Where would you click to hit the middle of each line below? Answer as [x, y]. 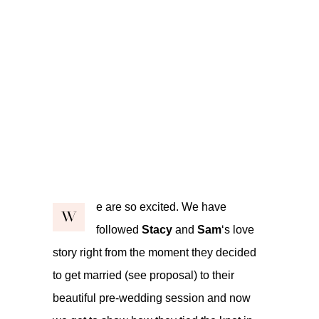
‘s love [238, 229]
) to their [214, 275]
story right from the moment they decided [155, 252]
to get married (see [101, 275]
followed [119, 229]
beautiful [76, 298]
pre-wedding [131, 298]
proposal [172, 275]
